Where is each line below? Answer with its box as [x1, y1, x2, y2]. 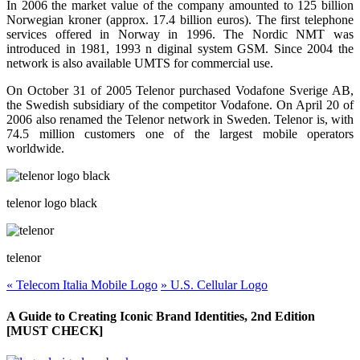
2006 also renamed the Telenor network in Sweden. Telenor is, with [6, 112, 354, 126]
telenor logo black [6, 195, 97, 210]
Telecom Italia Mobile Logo [13, 277, 157, 292]
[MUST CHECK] [6, 324, 103, 338]
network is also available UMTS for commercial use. [6, 55, 273, 70]
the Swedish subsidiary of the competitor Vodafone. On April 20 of [6, 97, 354, 112]
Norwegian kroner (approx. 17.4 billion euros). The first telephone [6, 12, 354, 27]
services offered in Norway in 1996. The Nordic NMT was [6, 27, 354, 41]
